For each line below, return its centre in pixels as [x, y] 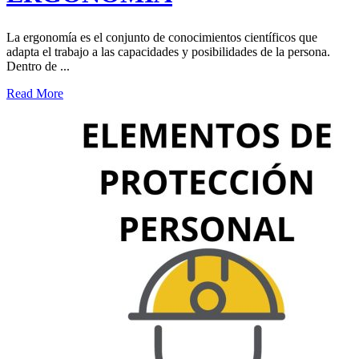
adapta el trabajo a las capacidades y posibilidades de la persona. [168, 52]
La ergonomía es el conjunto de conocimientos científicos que [162, 38]
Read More [35, 94]
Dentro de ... [38, 67]
